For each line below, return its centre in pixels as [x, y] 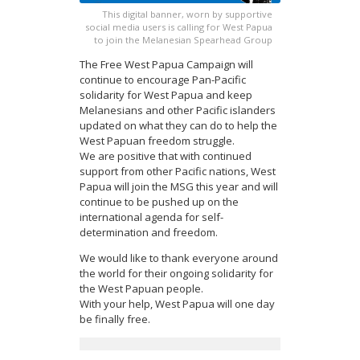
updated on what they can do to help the [178, 126]
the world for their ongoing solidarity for [176, 274]
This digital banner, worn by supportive [187, 14]
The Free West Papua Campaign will [166, 65]
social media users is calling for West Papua [179, 27]
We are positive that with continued [166, 156]
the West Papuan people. [141, 289]
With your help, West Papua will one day [177, 304]
